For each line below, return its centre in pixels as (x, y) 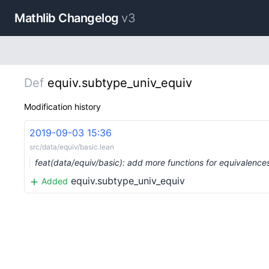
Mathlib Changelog (67, 18)
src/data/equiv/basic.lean (72, 147)
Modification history (62, 107)
